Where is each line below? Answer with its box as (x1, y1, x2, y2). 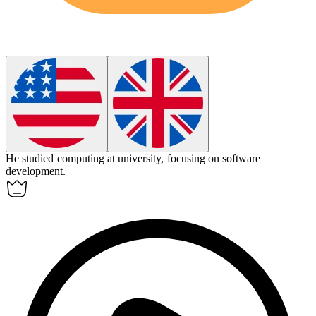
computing (56, 152, 104, 165)
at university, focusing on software (107, 152, 261, 165)
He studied (6, 152, 57, 165)
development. (6, 165, 66, 178)
